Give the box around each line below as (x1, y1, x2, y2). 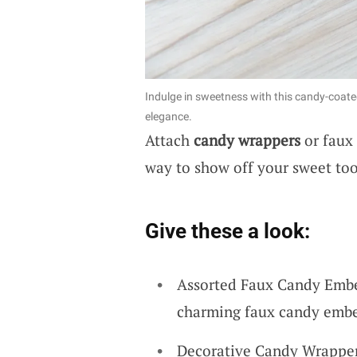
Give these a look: (144, 218, 310, 243)
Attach (144, 129, 194, 150)
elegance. (144, 109, 192, 123)
